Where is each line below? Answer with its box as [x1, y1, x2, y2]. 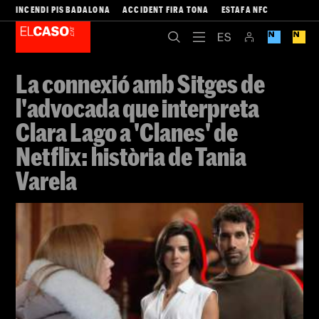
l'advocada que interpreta [16, 93, 259, 122]
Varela [16, 165, 77, 195]
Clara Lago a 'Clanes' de [16, 117, 238, 147]
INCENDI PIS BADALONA [16, 4, 110, 14]
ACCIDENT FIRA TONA [122, 4, 209, 14]
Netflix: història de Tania [16, 141, 246, 171]
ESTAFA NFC [221, 4, 269, 14]
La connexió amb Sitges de [16, 68, 265, 98]
